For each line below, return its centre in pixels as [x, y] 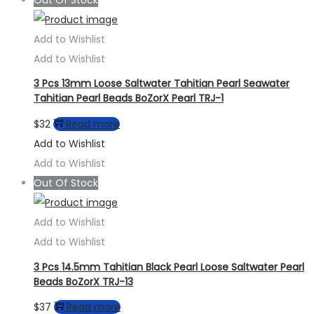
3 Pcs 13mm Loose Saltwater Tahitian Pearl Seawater [162, 84]
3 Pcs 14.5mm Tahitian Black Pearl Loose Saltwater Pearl [169, 267]
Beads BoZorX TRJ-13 [83, 281]
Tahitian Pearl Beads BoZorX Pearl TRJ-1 [129, 98]
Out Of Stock [66, 183]
